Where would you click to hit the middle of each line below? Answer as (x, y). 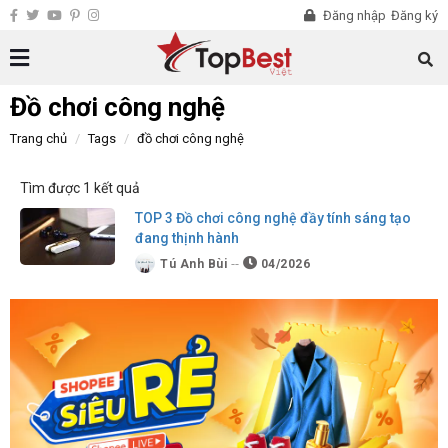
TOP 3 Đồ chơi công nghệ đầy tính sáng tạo (273, 218)
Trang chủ (38, 138)
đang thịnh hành (187, 238)
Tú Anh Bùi (193, 264)
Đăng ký (414, 15)
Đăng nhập (353, 15)
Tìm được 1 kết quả (80, 188)
